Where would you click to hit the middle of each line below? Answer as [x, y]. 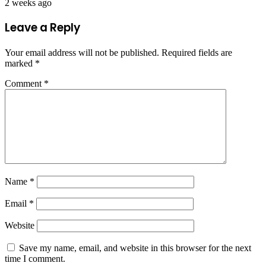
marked [20, 64]
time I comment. [35, 259]
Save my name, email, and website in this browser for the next [135, 248]
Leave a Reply [42, 28]
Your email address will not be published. [82, 53]
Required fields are [197, 53]
